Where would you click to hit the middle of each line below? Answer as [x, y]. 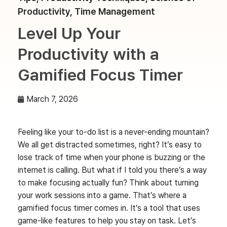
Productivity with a [88, 54]
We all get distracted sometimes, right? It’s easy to [110, 144]
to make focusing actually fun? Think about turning [108, 182]
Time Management [115, 11]
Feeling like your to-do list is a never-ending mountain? [113, 132]
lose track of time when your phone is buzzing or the [111, 157]
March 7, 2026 [52, 99]
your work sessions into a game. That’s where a [102, 195]
